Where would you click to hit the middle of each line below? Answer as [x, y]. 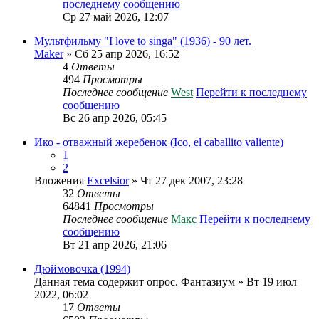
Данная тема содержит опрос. [106, 282]
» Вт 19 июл [266, 282]
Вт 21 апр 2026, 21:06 [115, 245]
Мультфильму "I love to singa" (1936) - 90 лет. [143, 41]
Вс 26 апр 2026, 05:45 [115, 118]
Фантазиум [208, 282]
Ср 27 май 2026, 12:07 [116, 17]
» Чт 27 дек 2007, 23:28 [186, 181]
